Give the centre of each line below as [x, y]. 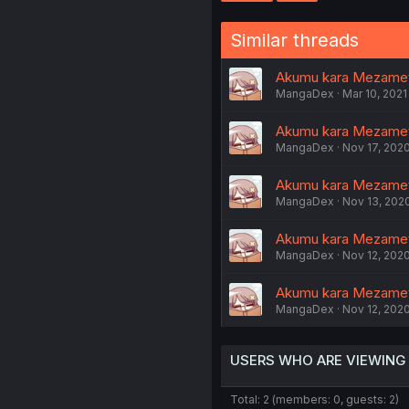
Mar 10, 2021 [374, 94]
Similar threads [294, 40]
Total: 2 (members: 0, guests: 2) [314, 399]
